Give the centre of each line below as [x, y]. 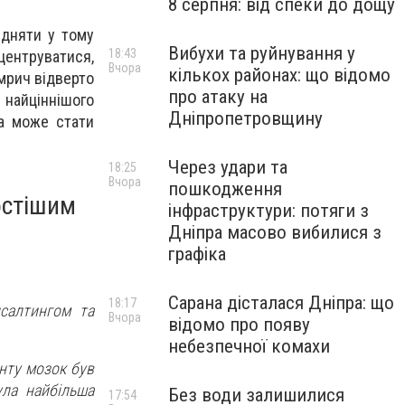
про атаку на [218, 97]
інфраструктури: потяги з [268, 211]
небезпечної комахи [249, 346]
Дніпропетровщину [245, 118]
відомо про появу [239, 325]
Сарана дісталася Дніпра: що [281, 303]
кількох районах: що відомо [279, 75]
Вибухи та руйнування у [262, 53]
